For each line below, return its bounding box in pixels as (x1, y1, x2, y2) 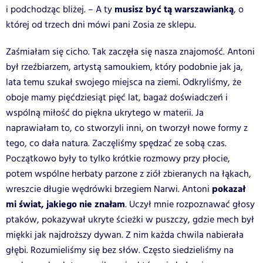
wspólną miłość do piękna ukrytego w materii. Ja (6, 106, 204, 120)
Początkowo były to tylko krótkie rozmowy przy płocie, (6, 151, 230, 166)
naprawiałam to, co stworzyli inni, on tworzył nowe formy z (6, 121, 248, 135)
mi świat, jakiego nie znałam (6, 197, 125, 212)
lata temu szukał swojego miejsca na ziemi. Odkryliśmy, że (6, 75, 241, 89)
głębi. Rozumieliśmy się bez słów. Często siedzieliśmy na (6, 243, 234, 257)
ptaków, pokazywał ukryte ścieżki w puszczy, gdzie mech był (6, 213, 254, 227)
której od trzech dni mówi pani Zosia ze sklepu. (6, 18, 196, 32)
